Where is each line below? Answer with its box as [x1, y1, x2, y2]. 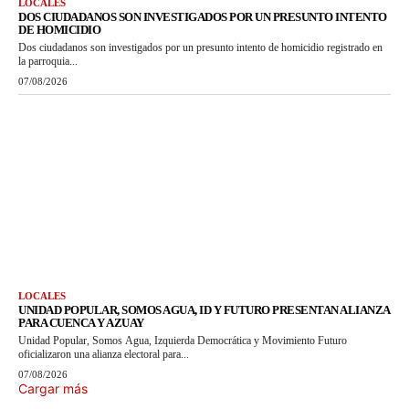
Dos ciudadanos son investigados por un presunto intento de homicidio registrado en [18, 41, 383, 55]
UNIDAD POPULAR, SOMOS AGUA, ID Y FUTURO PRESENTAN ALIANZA [18, 303, 391, 318]
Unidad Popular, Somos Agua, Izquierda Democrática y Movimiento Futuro [18, 334, 347, 348]
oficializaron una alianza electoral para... [18, 348, 189, 362]
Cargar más [18, 381, 88, 397]
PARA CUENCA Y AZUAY [18, 316, 144, 330]
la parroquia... [18, 55, 78, 68]
